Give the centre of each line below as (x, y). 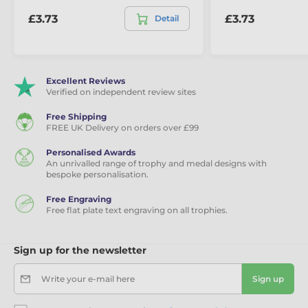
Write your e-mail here (88, 279)
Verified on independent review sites (121, 92)
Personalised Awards (91, 153)
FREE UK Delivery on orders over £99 (122, 128)
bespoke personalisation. (97, 175)
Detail (167, 19)
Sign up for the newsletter (80, 251)
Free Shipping (76, 117)
